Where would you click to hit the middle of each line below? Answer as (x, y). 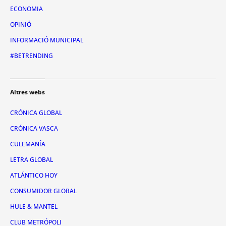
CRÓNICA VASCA (34, 129)
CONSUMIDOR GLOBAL (43, 191)
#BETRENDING (32, 56)
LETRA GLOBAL (32, 160)
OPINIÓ (21, 25)
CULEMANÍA (28, 144)
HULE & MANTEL (34, 207)
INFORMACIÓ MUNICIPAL (47, 40)
